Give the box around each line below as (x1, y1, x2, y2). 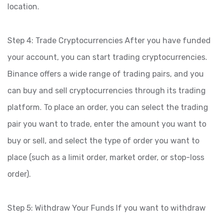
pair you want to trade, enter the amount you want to (7, 119, 206, 129)
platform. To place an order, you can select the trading (7, 103, 208, 112)
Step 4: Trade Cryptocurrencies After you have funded (7, 36, 211, 46)
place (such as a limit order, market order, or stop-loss (7, 153, 204, 163)
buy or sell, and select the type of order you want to (7, 136, 199, 146)
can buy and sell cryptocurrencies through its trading (7, 86, 206, 96)
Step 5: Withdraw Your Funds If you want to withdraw (7, 203, 206, 213)
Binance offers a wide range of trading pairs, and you (7, 69, 204, 79)
